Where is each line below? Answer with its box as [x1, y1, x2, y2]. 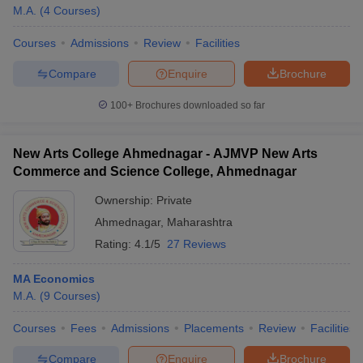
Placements [184, 322, 244, 335]
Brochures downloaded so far [133, 100, 265, 111]
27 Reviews [167, 237, 226, 250]
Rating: [95, 237, 135, 250]
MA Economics [13, 272, 95, 285]
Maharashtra [167, 216, 233, 228]
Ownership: [95, 194, 156, 207]
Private [156, 194, 192, 207]
